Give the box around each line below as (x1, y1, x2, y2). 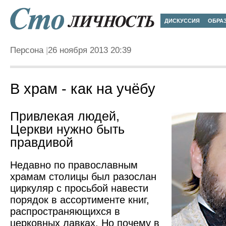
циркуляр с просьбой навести (10, 183, 148, 194)
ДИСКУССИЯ (164, 18, 200, 24)
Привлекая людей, (10, 109, 120, 123)
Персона (10, 45, 43, 55)
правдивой (10, 136, 73, 149)
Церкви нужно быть (10, 123, 125, 136)
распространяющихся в (10, 206, 120, 217)
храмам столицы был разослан (10, 171, 156, 182)
